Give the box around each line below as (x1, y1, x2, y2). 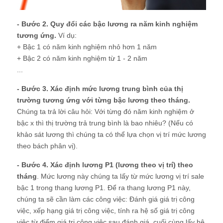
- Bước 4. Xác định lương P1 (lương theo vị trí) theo (17, 161, 193, 169)
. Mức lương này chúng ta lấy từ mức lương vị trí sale (37, 172, 204, 181)
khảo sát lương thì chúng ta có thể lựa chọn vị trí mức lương (17, 130, 206, 139)
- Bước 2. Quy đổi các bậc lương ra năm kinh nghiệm (17, 20, 198, 28)
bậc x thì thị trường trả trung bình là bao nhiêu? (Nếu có (17, 119, 193, 127)
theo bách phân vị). (17, 142, 78, 150)
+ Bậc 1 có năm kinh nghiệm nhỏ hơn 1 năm (17, 43, 157, 51)
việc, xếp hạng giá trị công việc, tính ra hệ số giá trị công (17, 207, 195, 215)
